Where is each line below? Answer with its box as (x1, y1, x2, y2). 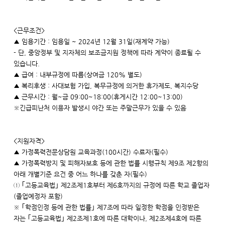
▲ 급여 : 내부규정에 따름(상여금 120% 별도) (14, 71, 142, 78)
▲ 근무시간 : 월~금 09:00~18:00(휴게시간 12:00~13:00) (14, 93, 183, 100)
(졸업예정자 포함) (14, 192, 63, 200)
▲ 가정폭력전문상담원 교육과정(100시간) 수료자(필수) (14, 148, 168, 156)
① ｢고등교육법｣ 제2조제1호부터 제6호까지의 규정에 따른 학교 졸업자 (14, 181, 209, 189)
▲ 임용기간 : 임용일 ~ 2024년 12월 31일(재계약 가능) (14, 38, 170, 45)
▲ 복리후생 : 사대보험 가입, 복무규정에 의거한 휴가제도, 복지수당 (14, 82, 198, 89)
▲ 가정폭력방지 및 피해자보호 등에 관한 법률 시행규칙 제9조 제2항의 (14, 159, 208, 167)
